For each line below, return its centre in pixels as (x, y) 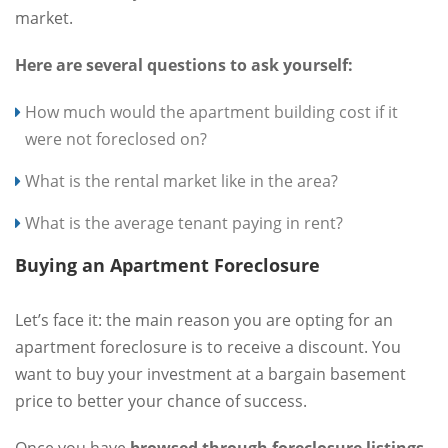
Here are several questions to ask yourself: (184, 64)
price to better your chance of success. (161, 400)
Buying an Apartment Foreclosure (167, 264)
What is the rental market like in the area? (181, 180)
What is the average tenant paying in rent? (184, 222)
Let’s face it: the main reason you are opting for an (204, 319)
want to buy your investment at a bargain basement (210, 373)
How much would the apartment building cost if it (211, 111)
